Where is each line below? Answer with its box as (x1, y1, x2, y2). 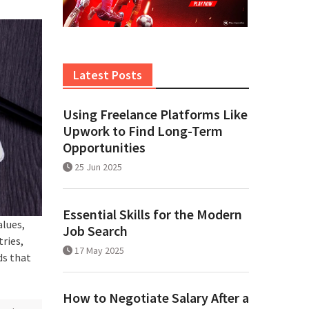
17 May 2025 (74, 244, 124, 257)
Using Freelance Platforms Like (63, 106, 248, 123)
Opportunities (63, 139, 146, 157)
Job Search (63, 222, 128, 240)
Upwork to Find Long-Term (63, 122, 223, 140)
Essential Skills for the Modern (63, 206, 242, 223)
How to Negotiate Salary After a (63, 289, 249, 307)
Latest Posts (73, 67, 142, 83)
